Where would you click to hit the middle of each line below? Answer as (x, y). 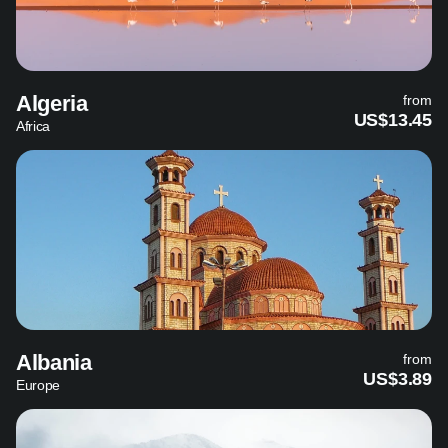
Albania (54, 363)
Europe (38, 385)
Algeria (52, 104)
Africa (33, 126)
